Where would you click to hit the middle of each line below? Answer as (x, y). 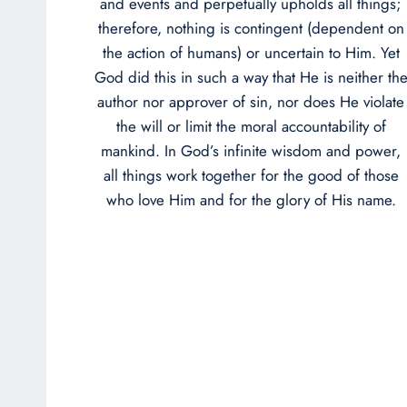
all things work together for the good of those (251, 175)
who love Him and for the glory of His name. (251, 199)
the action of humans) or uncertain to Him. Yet (251, 52)
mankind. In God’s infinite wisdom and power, (251, 150)
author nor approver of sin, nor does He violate (251, 101)
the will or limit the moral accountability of (251, 126)
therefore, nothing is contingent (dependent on (251, 28)
